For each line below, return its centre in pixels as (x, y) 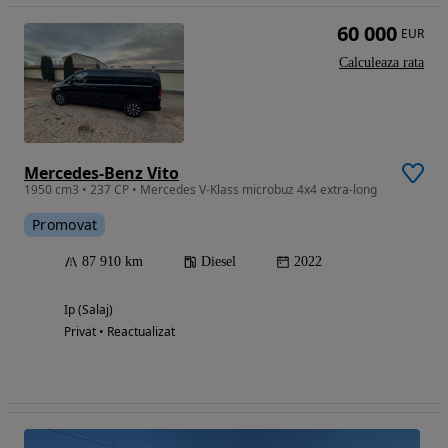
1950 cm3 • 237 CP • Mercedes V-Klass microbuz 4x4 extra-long (200, 189)
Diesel (218, 261)
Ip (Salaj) (88, 309)
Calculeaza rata (381, 62)
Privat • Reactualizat (119, 331)
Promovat (65, 224)
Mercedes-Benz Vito (101, 172)
